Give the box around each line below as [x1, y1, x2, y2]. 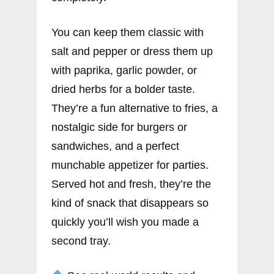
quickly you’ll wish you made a [51, 215, 199, 228]
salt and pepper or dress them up [51, 45, 213, 57]
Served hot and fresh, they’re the [51, 177, 211, 190]
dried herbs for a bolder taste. [51, 83, 195, 95]
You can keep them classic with [51, 26, 204, 39]
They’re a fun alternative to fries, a [51, 102, 218, 114]
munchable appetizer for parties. [51, 158, 209, 171]
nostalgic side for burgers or [51, 120, 187, 133]
